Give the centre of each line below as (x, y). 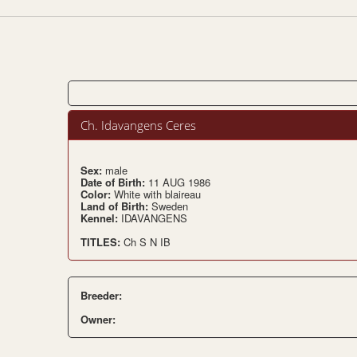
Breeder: (101, 295)
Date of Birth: (114, 182)
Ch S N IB (147, 242)
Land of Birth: (116, 206)
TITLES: (102, 242)
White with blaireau (157, 194)
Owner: (98, 319)
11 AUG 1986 (179, 182)
